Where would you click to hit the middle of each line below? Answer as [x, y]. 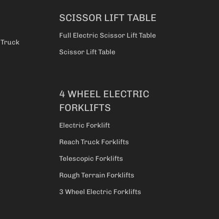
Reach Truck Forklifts [94, 142]
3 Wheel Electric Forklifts [100, 192]
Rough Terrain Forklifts [97, 175]
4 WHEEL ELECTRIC [104, 94]
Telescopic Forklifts [91, 159]
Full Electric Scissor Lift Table [108, 36]
